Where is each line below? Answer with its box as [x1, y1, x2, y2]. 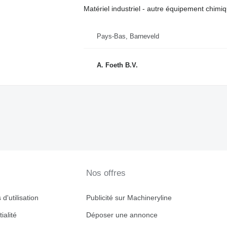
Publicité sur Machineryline [86, 194, 172, 202]
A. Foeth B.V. [96, 61, 138, 69]
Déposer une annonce [86, 211, 158, 219]
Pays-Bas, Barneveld [96, 32, 159, 40]
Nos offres [86, 168, 126, 178]
